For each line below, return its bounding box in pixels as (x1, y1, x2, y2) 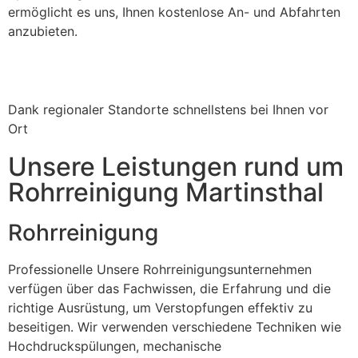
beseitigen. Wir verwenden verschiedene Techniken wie (8, 319, 341, 336)
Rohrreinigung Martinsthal (8, 177, 324, 209)
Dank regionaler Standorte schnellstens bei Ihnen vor (8, 101, 328, 118)
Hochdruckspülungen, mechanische (8, 338, 221, 355)
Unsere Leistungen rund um (8, 151, 344, 183)
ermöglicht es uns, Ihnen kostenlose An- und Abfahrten (8, 3, 340, 20)
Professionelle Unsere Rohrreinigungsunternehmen (8, 261, 312, 278)
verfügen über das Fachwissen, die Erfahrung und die (8, 280, 331, 297)
